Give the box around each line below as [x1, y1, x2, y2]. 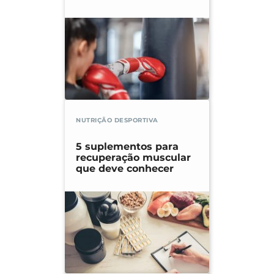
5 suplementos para [76, 141, 179, 153]
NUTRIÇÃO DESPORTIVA [76, 116, 158, 125]
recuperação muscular [76, 152, 191, 164]
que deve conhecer [76, 163, 174, 175]
